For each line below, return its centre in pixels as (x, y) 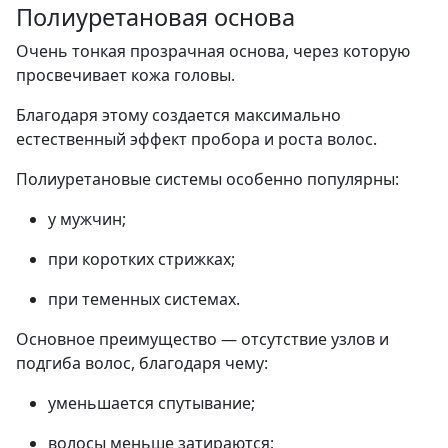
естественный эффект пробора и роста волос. (196, 138)
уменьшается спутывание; (151, 402)
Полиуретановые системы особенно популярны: (207, 178)
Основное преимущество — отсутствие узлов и (202, 338)
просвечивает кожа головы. (125, 74)
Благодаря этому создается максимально (178, 114)
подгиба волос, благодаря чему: (142, 362)
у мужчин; (87, 218)
